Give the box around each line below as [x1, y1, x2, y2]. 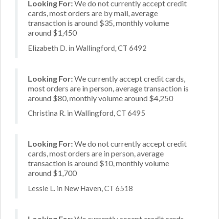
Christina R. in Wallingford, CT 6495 [28, 109, 145, 117]
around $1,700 [28, 168, 77, 177]
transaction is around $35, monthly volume [28, 18, 169, 27]
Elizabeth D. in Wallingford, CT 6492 [28, 43, 147, 52]
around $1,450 [28, 28, 77, 37]
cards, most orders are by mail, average [28, 8, 158, 18]
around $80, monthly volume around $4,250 [28, 93, 173, 103]
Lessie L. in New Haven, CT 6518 [28, 183, 133, 193]
